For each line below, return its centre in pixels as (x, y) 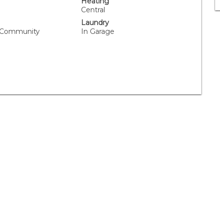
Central (93, 10)
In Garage (98, 31)
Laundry (95, 23)
